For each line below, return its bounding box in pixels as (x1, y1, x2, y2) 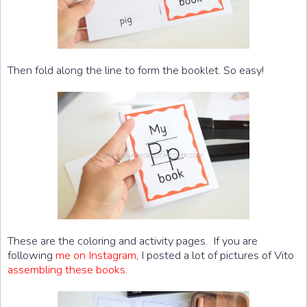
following (8, 247, 56, 263)
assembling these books (8, 261, 125, 278)
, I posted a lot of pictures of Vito (136, 247, 294, 263)
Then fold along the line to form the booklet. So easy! (8, 62, 264, 78)
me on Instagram (56, 247, 136, 263)
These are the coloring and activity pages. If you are (8, 232, 258, 249)
